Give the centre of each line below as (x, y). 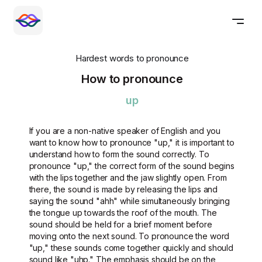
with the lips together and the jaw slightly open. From (128, 177)
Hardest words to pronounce (132, 58)
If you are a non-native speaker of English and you (125, 131)
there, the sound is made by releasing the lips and (123, 189)
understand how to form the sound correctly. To (119, 154)
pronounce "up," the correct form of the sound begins (132, 166)
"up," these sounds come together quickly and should (131, 248)
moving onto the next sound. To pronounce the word (129, 236)
